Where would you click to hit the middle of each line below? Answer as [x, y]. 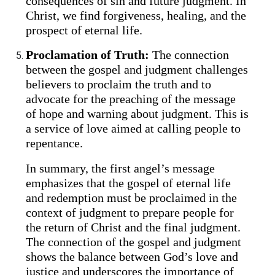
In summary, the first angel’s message [121, 168]
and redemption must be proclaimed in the [132, 198]
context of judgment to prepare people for [130, 212]
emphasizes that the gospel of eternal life [129, 183]
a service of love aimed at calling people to [134, 129]
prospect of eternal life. [84, 30]
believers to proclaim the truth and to [119, 84]
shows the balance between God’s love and [132, 257]
